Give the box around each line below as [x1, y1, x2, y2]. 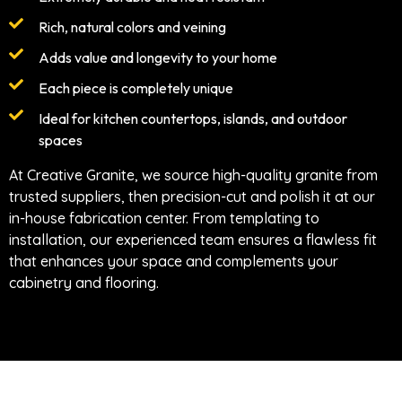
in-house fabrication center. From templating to [9, 209, 319, 228]
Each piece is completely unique [39, 79, 233, 98]
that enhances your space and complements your [9, 252, 338, 271]
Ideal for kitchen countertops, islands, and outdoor [39, 109, 347, 128]
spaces [39, 131, 83, 150]
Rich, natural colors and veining [39, 18, 226, 37]
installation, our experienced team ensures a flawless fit [9, 231, 377, 249]
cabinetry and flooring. [9, 274, 159, 293]
